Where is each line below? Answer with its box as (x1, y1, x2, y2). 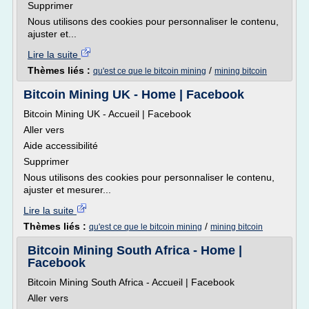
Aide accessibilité (23, 140, 98, 151)
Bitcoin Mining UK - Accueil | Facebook (23, 108, 191, 119)
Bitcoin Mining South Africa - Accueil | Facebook (28, 277, 235, 288)
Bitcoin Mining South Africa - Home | (28, 243, 242, 257)
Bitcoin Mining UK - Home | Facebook (23, 88, 244, 101)
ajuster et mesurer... (23, 184, 111, 195)
